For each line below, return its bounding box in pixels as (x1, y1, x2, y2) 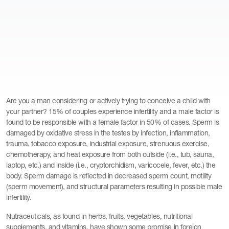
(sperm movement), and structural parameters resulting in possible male (6, 182, 222, 191)
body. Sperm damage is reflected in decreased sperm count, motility (6, 172, 212, 180)
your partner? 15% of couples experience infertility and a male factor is (6, 107, 219, 116)
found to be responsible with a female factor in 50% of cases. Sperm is (6, 118, 219, 127)
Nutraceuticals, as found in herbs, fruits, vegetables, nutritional (6, 212, 193, 221)
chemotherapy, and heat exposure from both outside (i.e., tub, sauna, (6, 150, 214, 159)
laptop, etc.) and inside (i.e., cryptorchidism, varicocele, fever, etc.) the (6, 161, 216, 170)
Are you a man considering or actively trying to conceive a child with (6, 97, 211, 105)
